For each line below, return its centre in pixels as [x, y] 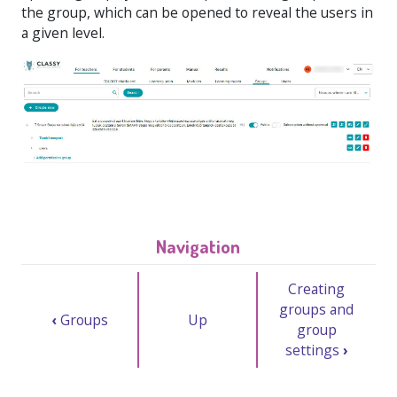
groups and [317, 310]
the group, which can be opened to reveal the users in [197, 12]
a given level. [63, 32]
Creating [317, 289]
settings [314, 350]
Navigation [198, 246]
